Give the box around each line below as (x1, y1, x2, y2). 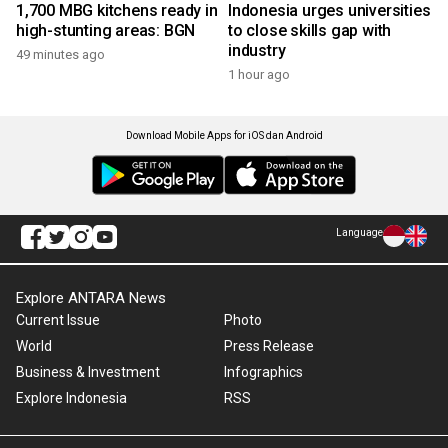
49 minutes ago (16, 47, 105, 62)
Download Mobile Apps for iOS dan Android (125, 130, 323, 141)
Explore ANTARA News (16, 289, 166, 307)
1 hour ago (228, 67, 290, 82)
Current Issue (16, 312, 100, 328)
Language (336, 227, 383, 238)
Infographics (224, 364, 303, 380)
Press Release (224, 338, 314, 354)
